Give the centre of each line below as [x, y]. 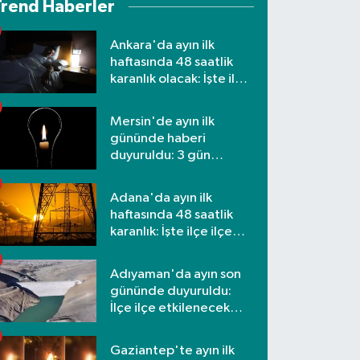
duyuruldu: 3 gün [161, 155]
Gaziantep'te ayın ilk [173, 350]
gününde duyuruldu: [171, 291]
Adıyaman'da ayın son [176, 274]
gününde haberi [158, 138]
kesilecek [139, 172]
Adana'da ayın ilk [162, 198]
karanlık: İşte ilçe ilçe [172, 231]
